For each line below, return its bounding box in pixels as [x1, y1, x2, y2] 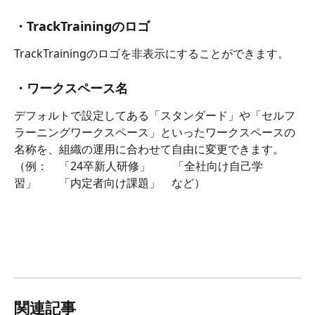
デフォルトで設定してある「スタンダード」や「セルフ [14, 108, 295, 124]
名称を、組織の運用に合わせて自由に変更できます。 [14, 141, 284, 157]
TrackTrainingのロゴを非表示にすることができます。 [14, 46, 289, 62]
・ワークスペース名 [14, 79, 128, 97]
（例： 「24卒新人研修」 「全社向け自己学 [14, 158, 263, 174]
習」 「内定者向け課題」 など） [14, 175, 205, 191]
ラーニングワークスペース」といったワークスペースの [14, 124, 295, 141]
